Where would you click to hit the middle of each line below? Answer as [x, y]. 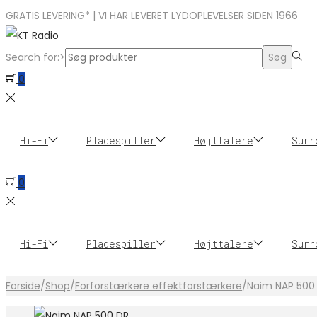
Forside [23, 286]
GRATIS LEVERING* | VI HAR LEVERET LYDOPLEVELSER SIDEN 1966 [152, 16]
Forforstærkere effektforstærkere [158, 286]
